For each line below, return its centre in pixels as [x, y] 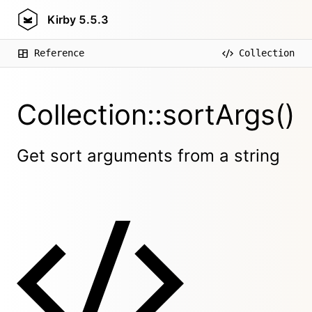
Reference [59, 53]
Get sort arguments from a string [148, 156]
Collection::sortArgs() [156, 115]
